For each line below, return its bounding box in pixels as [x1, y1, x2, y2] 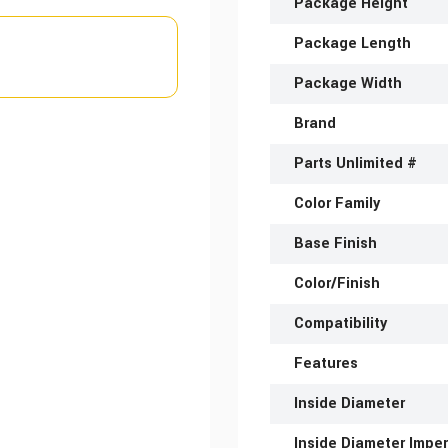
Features [294, 353, 358, 375]
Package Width [294, 73, 402, 95]
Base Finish [294, 233, 377, 255]
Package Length [294, 33, 411, 55]
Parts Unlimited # [294, 153, 417, 175]
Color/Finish [294, 273, 380, 295]
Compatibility [294, 313, 387, 335]
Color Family [294, 193, 380, 215]
